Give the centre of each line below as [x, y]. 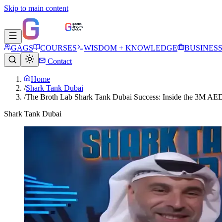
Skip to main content [36, 8]
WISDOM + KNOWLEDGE [131, 48]
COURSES [58, 48]
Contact [59, 61]
